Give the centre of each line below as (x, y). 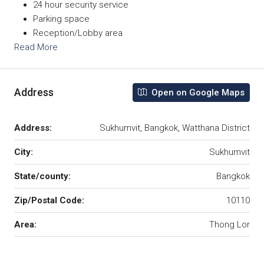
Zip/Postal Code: (49, 200)
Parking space (61, 19)
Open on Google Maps (197, 92)
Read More (36, 47)
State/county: (42, 176)
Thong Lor (230, 224)
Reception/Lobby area (78, 33)
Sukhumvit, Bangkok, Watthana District (175, 128)
